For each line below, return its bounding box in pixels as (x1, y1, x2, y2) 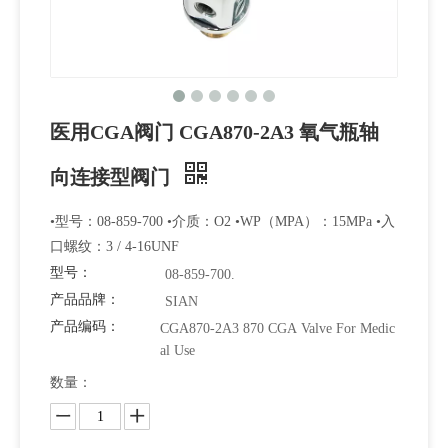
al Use (160, 343, 195, 358)
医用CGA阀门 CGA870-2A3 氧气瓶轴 (50, 121, 379, 143)
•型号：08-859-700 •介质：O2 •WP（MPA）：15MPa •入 (50, 214, 395, 229)
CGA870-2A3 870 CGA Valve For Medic (160, 321, 395, 336)
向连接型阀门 (50, 166, 175, 188)
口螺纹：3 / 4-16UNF (50, 239, 179, 254)
